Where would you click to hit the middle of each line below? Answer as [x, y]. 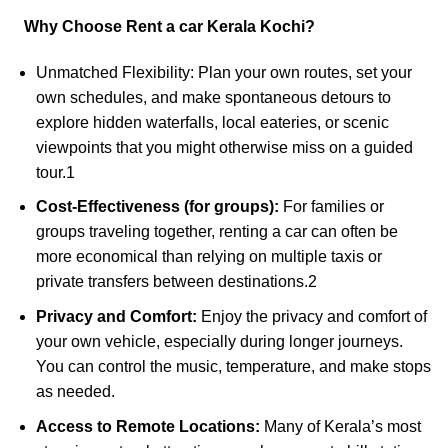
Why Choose [75, 27]
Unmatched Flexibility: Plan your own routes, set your [223, 72]
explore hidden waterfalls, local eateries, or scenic [212, 122]
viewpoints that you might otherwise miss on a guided [224, 147]
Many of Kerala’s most [340, 426]
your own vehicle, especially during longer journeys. [219, 342]
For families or [331, 207]
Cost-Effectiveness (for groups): [157, 207]
